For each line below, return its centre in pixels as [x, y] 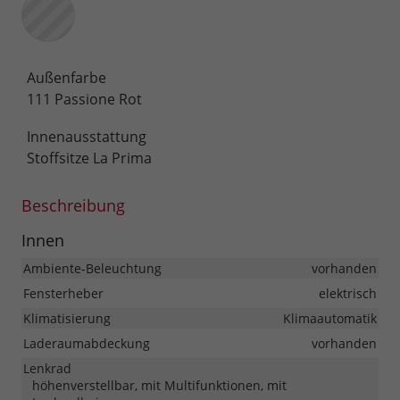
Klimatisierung [67, 319]
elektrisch [348, 294]
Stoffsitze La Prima [89, 158]
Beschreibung [73, 206]
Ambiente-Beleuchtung [92, 269]
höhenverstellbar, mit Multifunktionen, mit [159, 386]
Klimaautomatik [330, 319]
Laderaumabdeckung [87, 344]
